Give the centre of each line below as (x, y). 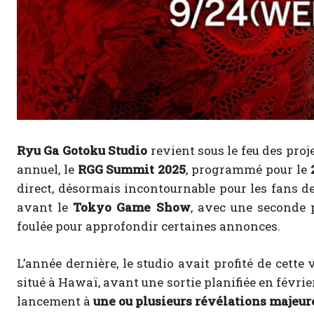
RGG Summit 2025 (132, 170)
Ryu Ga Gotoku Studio (82, 151)
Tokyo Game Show (132, 207)
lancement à (55, 301)
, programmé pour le (248, 170)
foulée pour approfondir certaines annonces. (149, 226)
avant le (45, 207)
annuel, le (47, 170)
